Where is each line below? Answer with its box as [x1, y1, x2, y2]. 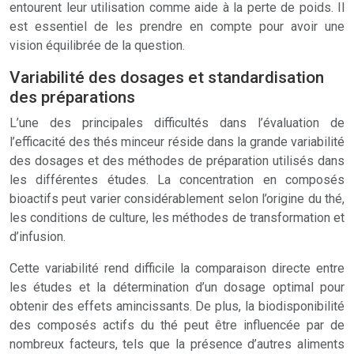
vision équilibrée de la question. [9, 38, 185, 53]
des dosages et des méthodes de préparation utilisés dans [9, 153, 345, 168]
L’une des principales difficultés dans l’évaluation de [9, 115, 345, 130]
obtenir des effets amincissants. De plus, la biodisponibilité [9, 299, 345, 314]
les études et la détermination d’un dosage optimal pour [9, 280, 345, 295]
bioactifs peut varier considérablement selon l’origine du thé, [9, 191, 345, 206]
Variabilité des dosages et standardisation [9, 68, 324, 87]
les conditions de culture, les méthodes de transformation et [9, 210, 345, 225]
